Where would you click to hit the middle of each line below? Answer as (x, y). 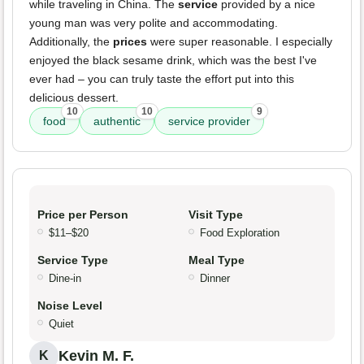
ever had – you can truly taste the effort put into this (162, 79)
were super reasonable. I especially (240, 42)
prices (130, 42)
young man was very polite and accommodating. (154, 23)
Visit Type (216, 215)
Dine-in (65, 279)
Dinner (215, 279)
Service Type (73, 260)
